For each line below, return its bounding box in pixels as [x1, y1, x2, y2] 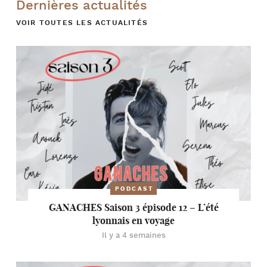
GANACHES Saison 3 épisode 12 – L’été [48, 201, 219, 213]
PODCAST [114, 185, 154, 193]
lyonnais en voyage [92, 215, 175, 226]
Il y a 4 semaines [101, 231, 166, 241]
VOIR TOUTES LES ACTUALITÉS [15, 18, 148, 27]
